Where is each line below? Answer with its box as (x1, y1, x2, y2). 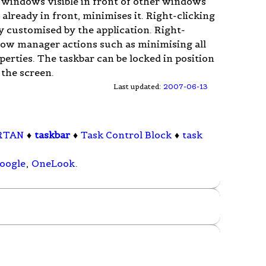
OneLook (31, 157, 75, 170)
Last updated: (113, 81, 163, 91)
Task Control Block (81, 129, 172, 141)
